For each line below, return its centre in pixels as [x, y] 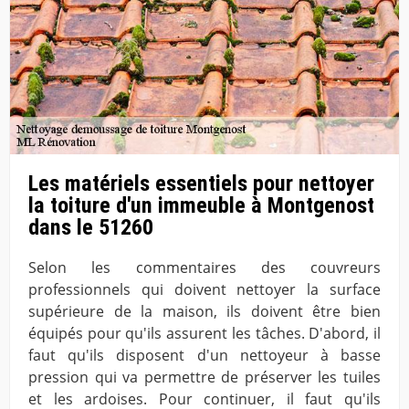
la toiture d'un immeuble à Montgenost [201, 206]
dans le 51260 [91, 228]
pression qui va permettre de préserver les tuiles [204, 378]
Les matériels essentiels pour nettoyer [201, 184]
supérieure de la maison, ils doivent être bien [204, 312]
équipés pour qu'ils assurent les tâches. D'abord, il [204, 334]
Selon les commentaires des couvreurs [204, 268]
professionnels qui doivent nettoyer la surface [204, 290]
